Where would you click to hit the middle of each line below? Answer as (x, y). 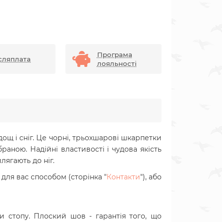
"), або (151, 177)
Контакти (123, 177)
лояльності (117, 63)
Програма (114, 55)
